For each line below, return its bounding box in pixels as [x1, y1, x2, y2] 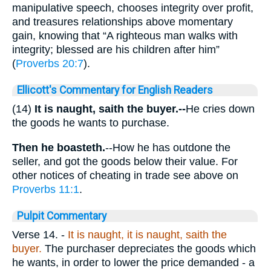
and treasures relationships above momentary [12, 16, 233, 28]
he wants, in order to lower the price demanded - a [12, 256, 255, 269]
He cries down [186, 103, 255, 115]
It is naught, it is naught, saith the [68, 228, 227, 241]
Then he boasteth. [12, 141, 105, 154]
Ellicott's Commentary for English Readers [17, 84, 213, 96]
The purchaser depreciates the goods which [42, 242, 256, 255]
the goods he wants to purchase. [12, 117, 169, 129]
